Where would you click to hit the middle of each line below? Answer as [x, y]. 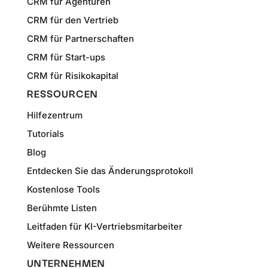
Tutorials [45, 134]
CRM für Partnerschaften [80, 39]
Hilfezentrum [54, 115]
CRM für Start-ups [66, 57]
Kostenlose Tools [63, 190]
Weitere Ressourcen [70, 245]
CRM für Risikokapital [72, 76]
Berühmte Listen [62, 208]
